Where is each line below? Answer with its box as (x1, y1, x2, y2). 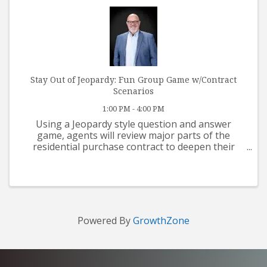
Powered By (77, 214, 133, 228)
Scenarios (113, 85, 154, 97)
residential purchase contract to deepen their (32, 139, 235, 153)
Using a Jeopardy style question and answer (36, 117, 231, 131)
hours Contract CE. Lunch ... (73, 173, 194, 187)
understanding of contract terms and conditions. (26, 151, 241, 164)
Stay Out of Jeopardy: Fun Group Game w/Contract (30, 73, 237, 85)
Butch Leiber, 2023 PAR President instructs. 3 (33, 162, 234, 176)
